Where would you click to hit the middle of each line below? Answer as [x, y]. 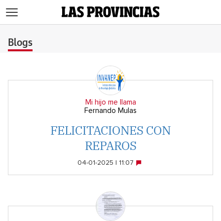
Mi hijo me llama [110, 102]
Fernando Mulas [110, 111]
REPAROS [110, 146]
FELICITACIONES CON [110, 130]
